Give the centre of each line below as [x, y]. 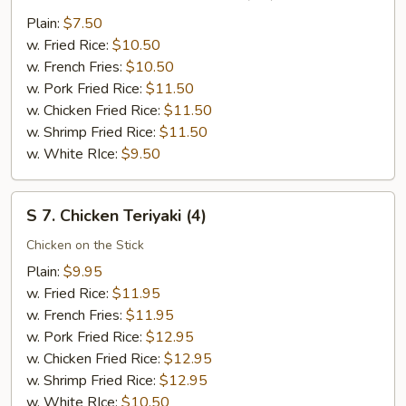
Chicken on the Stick [85, 245]
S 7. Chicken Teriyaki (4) [116, 216]
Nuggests [42, 65]
